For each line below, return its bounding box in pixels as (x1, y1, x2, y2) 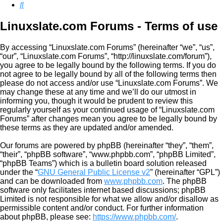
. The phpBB (163, 177, 207, 186)
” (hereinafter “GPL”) (150, 168, 220, 177)
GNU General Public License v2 (38, 168, 150, 177)
